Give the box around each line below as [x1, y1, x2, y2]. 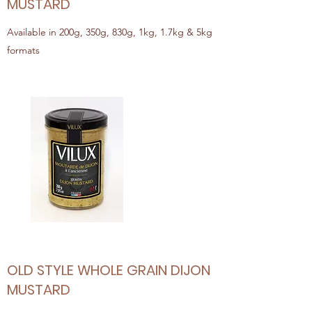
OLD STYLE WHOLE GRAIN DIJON [7, 260, 210, 280]
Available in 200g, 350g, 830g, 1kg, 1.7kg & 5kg [7, 26, 212, 38]
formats [7, 44, 40, 56]
